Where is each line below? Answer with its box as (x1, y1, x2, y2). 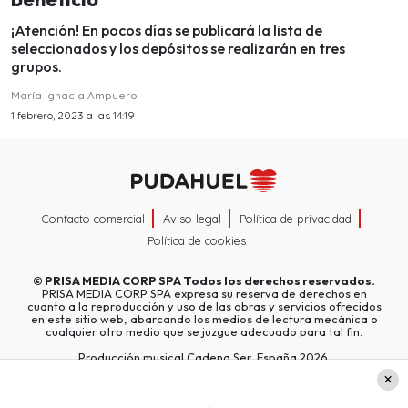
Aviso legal (163, 210, 221, 226)
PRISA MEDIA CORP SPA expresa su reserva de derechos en (41, 285, 367, 301)
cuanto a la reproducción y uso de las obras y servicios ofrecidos (26, 298, 382, 313)
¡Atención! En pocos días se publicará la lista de (11, 21, 322, 40)
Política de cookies (148, 232, 246, 248)
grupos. (11, 57, 62, 76)
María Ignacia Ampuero (11, 88, 138, 103)
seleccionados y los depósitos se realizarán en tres (11, 39, 345, 58)
